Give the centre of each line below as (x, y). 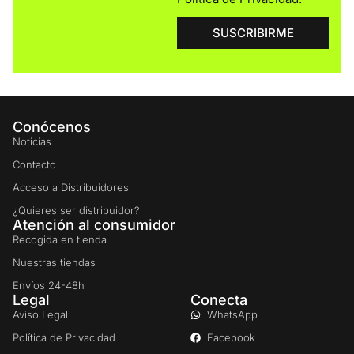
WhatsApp (232, 314)
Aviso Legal (40, 314)
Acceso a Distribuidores (71, 187)
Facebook (231, 337)
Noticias (32, 141)
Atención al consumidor (94, 224)
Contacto (34, 164)
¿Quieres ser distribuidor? (76, 210)
